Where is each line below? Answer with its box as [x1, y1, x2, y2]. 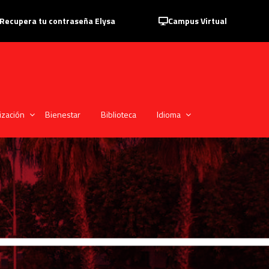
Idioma [157, 108, 181, 121]
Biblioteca [101, 108, 136, 121]
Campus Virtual [168, 14, 227, 27]
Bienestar [45, 108, 80, 121]
